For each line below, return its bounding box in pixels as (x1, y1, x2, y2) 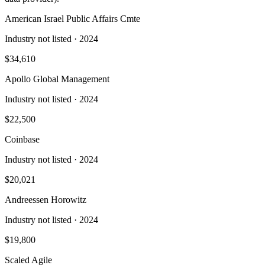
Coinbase (5, 134, 40, 144)
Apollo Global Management (5, 73, 109, 84)
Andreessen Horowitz (5, 194, 86, 205)
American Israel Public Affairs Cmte (5, 13, 140, 24)
